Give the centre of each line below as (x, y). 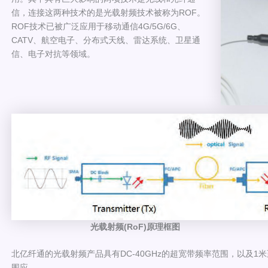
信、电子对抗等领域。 (53, 54)
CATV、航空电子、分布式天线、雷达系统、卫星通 (106, 40)
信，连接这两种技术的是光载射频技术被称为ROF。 (108, 13)
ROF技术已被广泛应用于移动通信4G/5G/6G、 (98, 26)
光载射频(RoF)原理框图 (96, 226)
